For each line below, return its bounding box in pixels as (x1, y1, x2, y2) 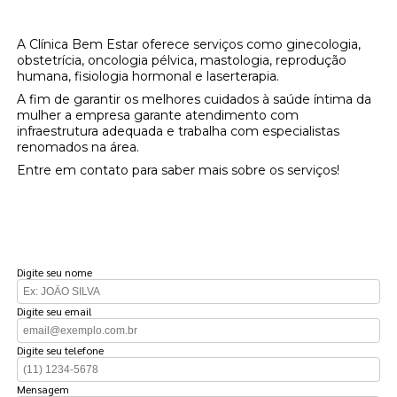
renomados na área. (17, 138, 140, 155)
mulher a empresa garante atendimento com (17, 106, 300, 123)
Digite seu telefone (17, 342, 105, 357)
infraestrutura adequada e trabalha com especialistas (17, 122, 340, 139)
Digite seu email (17, 303, 93, 318)
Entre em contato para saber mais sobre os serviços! (17, 161, 340, 178)
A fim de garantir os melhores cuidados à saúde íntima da (17, 90, 372, 107)
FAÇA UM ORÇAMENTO (17, 227, 198, 251)
